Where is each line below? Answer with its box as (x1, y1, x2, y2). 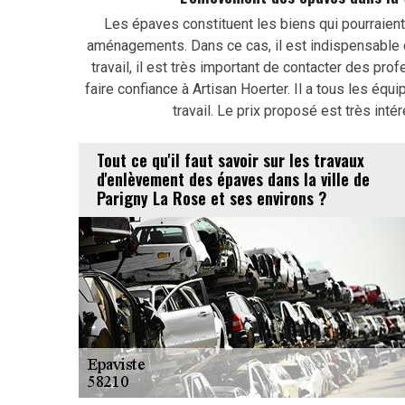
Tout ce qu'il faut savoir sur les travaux (97, 148, 364, 173)
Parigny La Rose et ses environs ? (97, 186, 326, 211)
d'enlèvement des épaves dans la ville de (97, 167, 370, 192)
